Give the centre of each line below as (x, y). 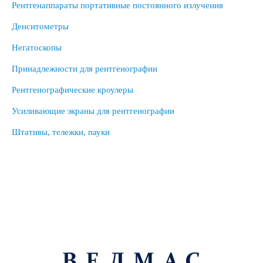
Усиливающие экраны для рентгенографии (93, 111)
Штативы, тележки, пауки (61, 132)
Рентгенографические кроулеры (73, 90)
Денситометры (40, 26)
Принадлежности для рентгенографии (85, 69)
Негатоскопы (37, 48)
